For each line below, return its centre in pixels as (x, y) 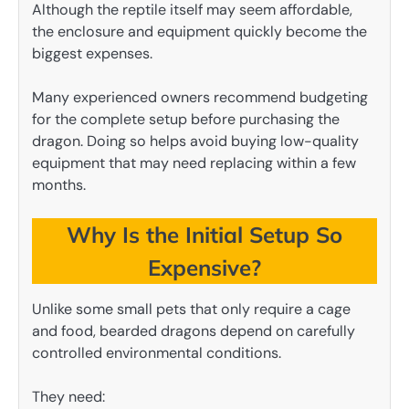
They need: (68, 396)
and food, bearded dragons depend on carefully (194, 330)
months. (59, 184)
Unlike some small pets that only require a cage (191, 309)
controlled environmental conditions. (157, 352)
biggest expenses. (92, 53)
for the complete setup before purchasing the (186, 119)
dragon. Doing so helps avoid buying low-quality (195, 141)
